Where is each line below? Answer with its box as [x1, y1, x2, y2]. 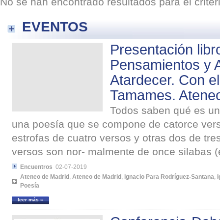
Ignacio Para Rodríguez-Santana [124, 173, 214, 181]
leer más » [18, 197, 43, 203]
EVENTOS [22, 18, 88, 34]
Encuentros [20, 164, 53, 171]
